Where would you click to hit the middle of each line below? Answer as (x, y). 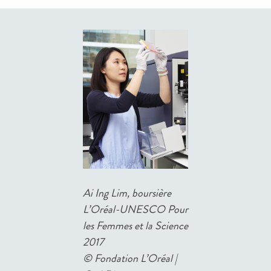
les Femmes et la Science (135, 226)
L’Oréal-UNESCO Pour (135, 210)
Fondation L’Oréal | (136, 259)
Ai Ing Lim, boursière (127, 193)
